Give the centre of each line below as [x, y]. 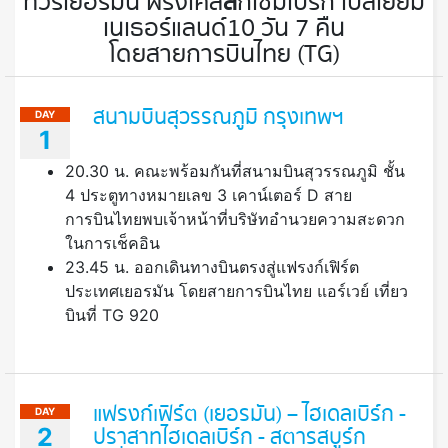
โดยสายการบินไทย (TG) [224, 55]
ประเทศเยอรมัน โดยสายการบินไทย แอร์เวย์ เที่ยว [236, 291]
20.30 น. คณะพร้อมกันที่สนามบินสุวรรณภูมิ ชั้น [235, 171]
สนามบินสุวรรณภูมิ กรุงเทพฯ [218, 118]
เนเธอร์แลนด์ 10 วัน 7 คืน [224, 29]
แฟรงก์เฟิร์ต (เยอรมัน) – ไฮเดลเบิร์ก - [249, 415]
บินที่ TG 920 [112, 315]
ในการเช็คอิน [112, 243]
